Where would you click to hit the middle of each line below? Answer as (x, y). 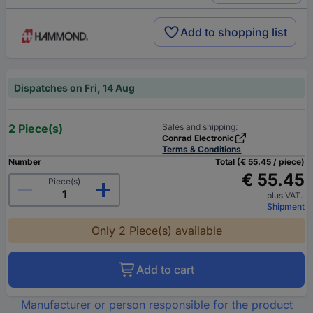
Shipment (286, 206)
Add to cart (165, 270)
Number (25, 162)
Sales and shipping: (200, 127)
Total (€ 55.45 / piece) (260, 162)
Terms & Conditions (202, 149)
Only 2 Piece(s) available (156, 231)
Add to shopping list (234, 32)
